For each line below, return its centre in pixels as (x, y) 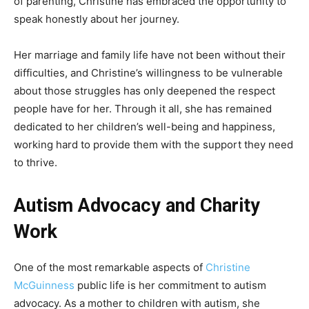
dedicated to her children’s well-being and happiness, (144, 127)
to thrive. (36, 163)
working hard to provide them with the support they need (153, 145)
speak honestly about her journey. (97, 19)
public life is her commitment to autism (170, 286)
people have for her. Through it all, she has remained (143, 109)
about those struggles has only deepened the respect (144, 91)
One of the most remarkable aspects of (110, 268)
